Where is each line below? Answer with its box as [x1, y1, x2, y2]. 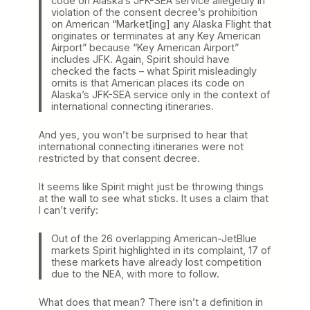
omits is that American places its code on [51, 76, 244, 89]
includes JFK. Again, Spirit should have [51, 53, 230, 65]
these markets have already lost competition [51, 255, 262, 268]
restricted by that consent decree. [39, 152, 200, 164]
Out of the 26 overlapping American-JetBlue [51, 232, 257, 244]
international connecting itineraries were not [39, 140, 244, 152]
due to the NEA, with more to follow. [51, 267, 219, 280]
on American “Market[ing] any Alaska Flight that [51, 17, 271, 30]
